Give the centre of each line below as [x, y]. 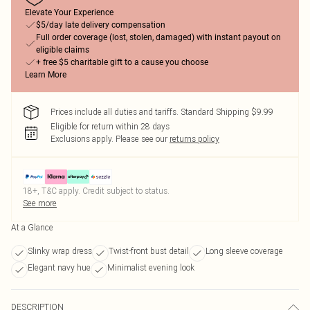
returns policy [194, 139]
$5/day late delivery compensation [101, 25]
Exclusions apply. [82, 139]
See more [40, 203]
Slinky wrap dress [60, 251]
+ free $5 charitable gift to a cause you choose [122, 62]
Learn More [46, 75]
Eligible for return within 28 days [110, 126]
